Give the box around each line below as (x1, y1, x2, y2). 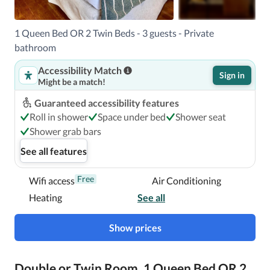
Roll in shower (30, 111, 88, 122)
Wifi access (29, 175, 75, 186)
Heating (29, 192, 62, 203)
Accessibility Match (38, 64, 122, 76)
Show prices (108, 222, 162, 233)
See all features (20, 145, 87, 157)
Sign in (219, 70, 245, 80)
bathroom (14, 42, 56, 53)
